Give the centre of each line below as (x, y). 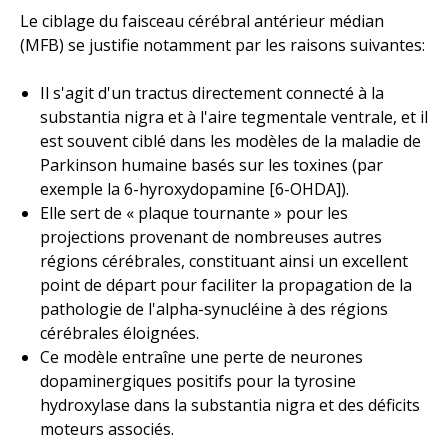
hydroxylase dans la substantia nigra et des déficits (230, 404)
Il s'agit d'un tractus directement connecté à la (212, 92)
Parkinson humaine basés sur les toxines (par (211, 164)
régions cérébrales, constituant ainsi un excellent (224, 260)
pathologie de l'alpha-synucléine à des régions (214, 308)
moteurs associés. (107, 428)
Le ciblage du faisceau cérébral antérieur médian (202, 20)
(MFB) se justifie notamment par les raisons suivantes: (222, 44)
